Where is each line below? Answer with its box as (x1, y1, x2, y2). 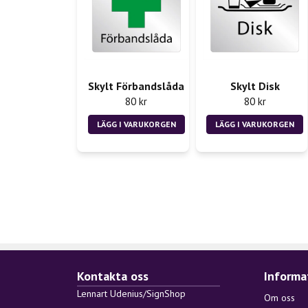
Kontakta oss (77, 268, 148, 285)
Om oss (264, 291, 295, 305)
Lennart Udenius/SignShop (77, 287, 186, 300)
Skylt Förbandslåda (88, 78, 185, 93)
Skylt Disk (230, 78, 280, 93)
